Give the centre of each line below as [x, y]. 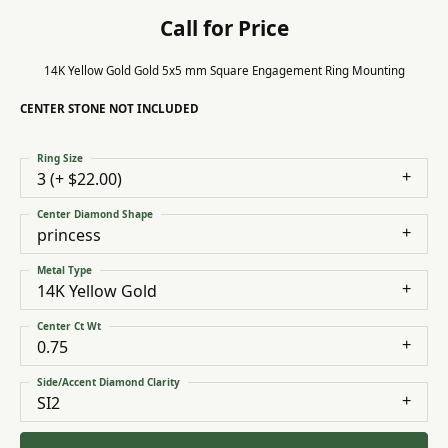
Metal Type [64, 269]
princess [69, 234]
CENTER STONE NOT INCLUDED [109, 108]
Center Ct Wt [69, 325]
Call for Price [224, 27]
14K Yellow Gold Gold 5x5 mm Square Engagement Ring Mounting [224, 70]
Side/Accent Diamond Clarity [108, 381]
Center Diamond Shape [95, 213]
